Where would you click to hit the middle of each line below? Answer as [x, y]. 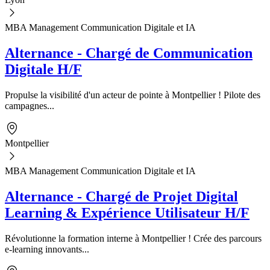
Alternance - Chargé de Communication [129, 53]
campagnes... [30, 106]
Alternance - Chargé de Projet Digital [121, 196]
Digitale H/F [43, 70]
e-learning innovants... [47, 249]
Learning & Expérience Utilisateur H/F [127, 213]
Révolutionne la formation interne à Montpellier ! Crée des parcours [133, 238]
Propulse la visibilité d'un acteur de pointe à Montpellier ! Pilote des [133, 95]
